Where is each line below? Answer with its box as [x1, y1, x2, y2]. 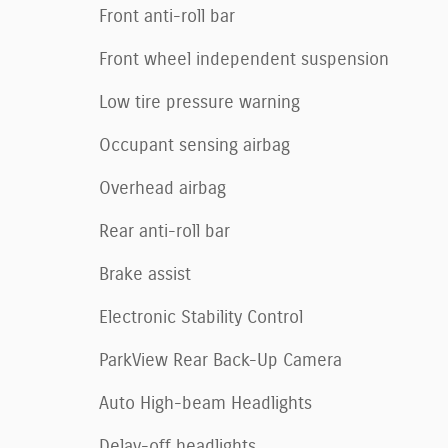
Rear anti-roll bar [99, 222, 230, 241]
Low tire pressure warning [99, 93, 300, 112]
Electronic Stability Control [99, 308, 303, 327]
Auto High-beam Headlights [99, 394, 312, 413]
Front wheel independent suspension [99, 50, 389, 69]
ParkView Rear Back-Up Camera [99, 351, 342, 370]
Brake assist [99, 265, 191, 284]
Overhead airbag [99, 179, 226, 198]
